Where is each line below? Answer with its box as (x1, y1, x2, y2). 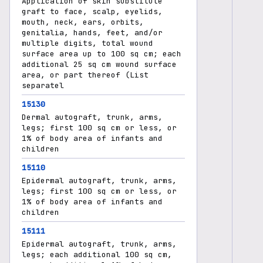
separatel (22, 80, 64, 90)
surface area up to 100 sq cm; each (22, 49, 181, 59)
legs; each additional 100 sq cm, (22, 249, 172, 259)
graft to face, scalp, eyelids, (22, 6, 163, 16)
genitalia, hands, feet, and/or (22, 28, 163, 38)
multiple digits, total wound (22, 38, 153, 48)
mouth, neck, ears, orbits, (22, 17, 144, 27)
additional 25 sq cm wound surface (22, 59, 177, 69)
